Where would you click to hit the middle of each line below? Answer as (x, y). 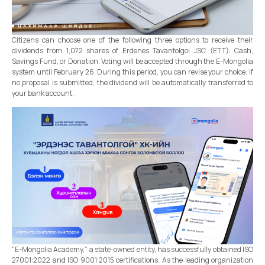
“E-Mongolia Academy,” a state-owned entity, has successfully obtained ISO (132, 250)
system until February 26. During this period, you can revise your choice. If (132, 72)
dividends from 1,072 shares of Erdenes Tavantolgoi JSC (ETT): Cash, (132, 50)
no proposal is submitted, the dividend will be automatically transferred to (132, 82)
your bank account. (43, 93)
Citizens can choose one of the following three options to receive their (132, 40)
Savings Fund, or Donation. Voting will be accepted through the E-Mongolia (132, 61)
